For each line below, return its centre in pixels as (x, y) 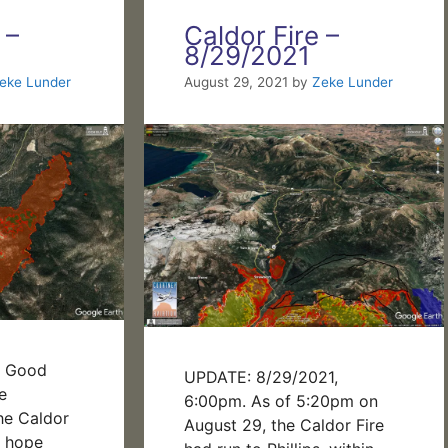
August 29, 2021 (236, 82)
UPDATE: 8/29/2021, (261, 377)
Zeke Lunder (352, 82)
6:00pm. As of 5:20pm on (281, 401)
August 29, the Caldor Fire (284, 425)
